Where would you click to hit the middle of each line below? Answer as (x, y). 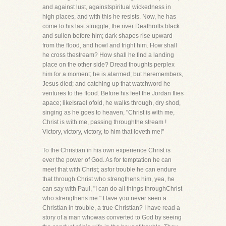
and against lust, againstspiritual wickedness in (107, 7)
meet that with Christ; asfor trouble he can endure (109, 169)
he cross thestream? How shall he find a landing (108, 55)
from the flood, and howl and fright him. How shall (110, 45)
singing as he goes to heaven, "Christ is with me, (108, 112)
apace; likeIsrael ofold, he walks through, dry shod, (111, 103)
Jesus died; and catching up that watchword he (106, 84)
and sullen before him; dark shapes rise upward (107, 36)
